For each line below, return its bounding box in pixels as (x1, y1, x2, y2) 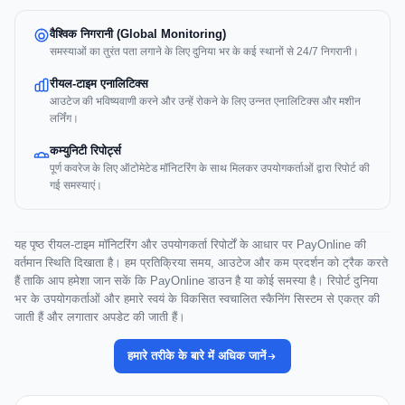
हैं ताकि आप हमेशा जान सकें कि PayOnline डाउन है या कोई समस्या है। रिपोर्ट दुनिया (14, 274, 378, 288)
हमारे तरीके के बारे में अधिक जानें (127, 349, 266, 363)
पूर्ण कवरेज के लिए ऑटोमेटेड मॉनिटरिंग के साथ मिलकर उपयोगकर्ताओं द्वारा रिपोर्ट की (50, 162, 370, 175)
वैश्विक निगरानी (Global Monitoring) (50, 27, 226, 42)
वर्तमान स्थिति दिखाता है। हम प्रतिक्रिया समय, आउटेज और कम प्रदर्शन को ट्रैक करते (14, 256, 388, 270)
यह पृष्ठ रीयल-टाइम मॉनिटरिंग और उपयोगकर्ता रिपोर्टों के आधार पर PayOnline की (14, 238, 366, 252)
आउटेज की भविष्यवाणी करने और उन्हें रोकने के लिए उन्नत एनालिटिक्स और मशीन (50, 95, 361, 108)
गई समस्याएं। (50, 179, 102, 193)
